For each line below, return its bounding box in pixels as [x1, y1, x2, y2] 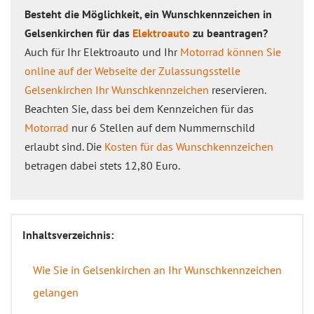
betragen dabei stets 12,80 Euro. [25, 158, 180, 172]
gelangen [33, 285, 78, 299]
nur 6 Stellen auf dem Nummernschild [69, 121, 255, 135]
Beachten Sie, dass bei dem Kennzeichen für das [25, 102, 254, 116]
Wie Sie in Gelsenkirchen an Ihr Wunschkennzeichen [33, 263, 282, 277]
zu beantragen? [190, 26, 268, 40]
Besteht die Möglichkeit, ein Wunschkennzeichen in [25, 7, 272, 21]
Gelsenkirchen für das [25, 26, 132, 40]
